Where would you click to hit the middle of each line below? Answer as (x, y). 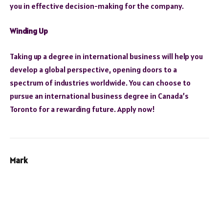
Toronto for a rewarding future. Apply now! (82, 109)
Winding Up (29, 31)
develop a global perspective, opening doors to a (93, 69)
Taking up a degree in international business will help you (106, 56)
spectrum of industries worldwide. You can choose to (100, 82)
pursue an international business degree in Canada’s (99, 96)
